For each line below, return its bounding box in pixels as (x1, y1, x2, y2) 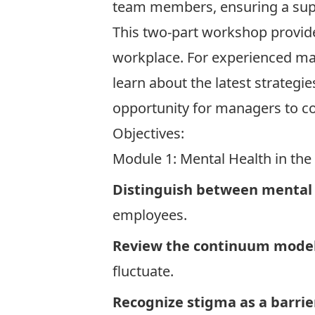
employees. (112, 205, 191, 224)
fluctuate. (112, 262, 177, 281)
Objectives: (112, 124, 184, 143)
